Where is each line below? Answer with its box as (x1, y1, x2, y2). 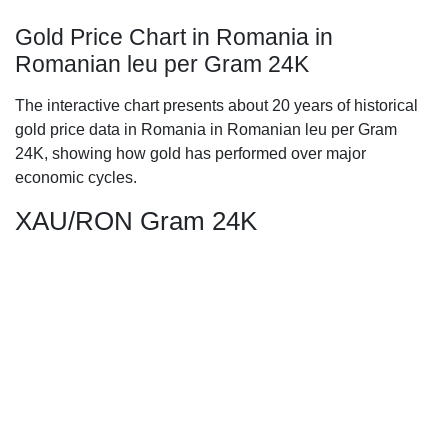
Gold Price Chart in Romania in (15, 24, 333, 50)
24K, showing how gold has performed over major (15, 145, 366, 162)
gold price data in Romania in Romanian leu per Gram (15, 121, 397, 138)
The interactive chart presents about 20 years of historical (15, 97, 418, 114)
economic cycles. (15, 169, 137, 186)
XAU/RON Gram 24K (15, 206, 257, 236)
